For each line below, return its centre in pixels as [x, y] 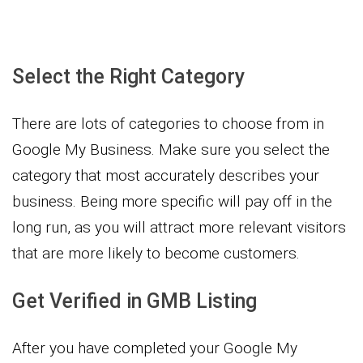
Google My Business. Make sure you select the [171, 149]
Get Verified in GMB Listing [135, 301]
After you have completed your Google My [155, 348]
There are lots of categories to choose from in [168, 123]
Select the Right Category [128, 76]
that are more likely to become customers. [156, 253]
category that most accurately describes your [166, 175]
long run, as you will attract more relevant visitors [179, 227]
